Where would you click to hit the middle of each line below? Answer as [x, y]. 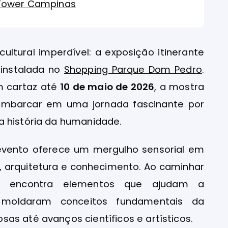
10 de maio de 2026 [107, 87]
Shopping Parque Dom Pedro [133, 69]
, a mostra [179, 87]
